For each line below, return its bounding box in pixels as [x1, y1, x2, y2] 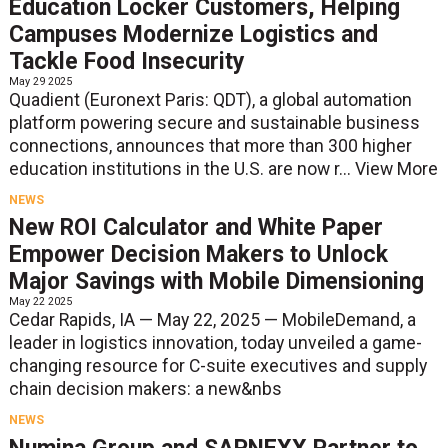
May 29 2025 [8, 75, 72, 88]
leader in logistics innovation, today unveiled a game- [8, 333, 422, 354]
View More [354, 159, 438, 179]
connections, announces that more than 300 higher [8, 136, 412, 156]
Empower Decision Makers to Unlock [8, 241, 388, 269]
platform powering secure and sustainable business [8, 113, 420, 133]
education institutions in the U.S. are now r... [8, 159, 355, 179]
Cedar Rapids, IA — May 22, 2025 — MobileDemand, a [8, 310, 416, 331]
